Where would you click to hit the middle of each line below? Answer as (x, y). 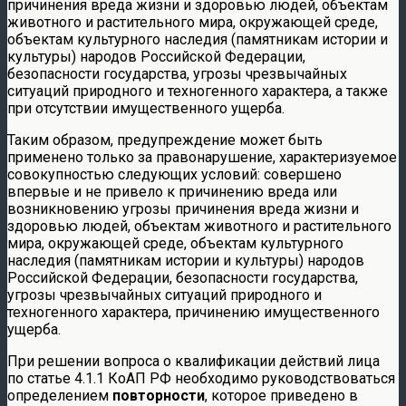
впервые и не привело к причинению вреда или (172, 191)
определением (60, 395)
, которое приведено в (281, 395)
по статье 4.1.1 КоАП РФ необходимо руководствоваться (201, 378)
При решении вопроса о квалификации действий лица (193, 361)
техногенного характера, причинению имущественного (193, 312)
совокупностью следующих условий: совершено (174, 174)
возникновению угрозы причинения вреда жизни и (183, 208)
